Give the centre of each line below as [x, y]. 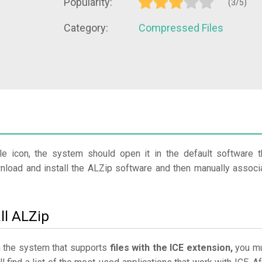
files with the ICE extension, [171, 248]
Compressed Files [181, 28]
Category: [86, 28]
